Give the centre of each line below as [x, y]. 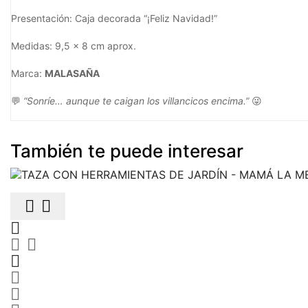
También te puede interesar [127, 151]
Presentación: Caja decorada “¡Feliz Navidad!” [114, 18]
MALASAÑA [72, 73]
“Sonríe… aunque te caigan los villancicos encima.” [136, 100]
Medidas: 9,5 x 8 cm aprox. [74, 45]
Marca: [28, 73]
